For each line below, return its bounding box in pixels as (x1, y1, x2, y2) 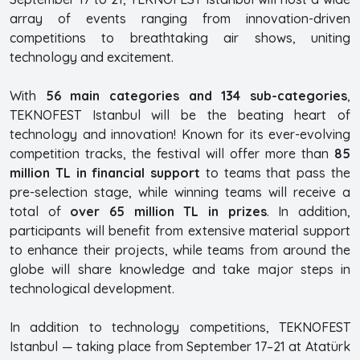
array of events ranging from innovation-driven (10, 10, 350, 27)
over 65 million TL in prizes (70, 203, 267, 220)
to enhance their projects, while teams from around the (10, 242, 350, 259)
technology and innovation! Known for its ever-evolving (10, 126, 350, 143)
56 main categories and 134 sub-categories (45, 88, 348, 104)
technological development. (10, 280, 174, 297)
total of (10, 203, 71, 220)
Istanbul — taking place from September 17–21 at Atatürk (10, 338, 350, 355)
